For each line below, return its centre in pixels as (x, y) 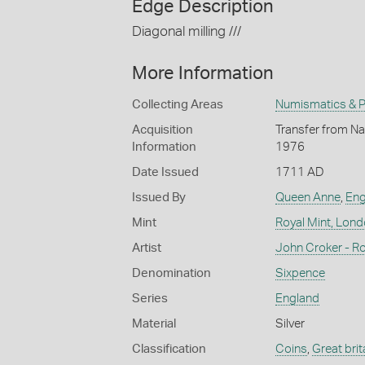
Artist (147, 248)
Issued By (159, 197)
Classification (169, 349)
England (297, 298)
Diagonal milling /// (187, 32)
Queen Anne (308, 197)
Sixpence (300, 273)
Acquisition (163, 130)
